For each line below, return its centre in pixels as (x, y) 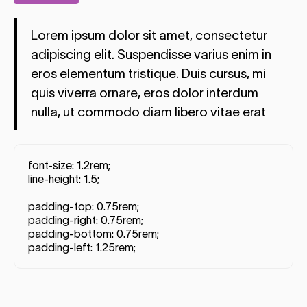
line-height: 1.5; (64, 179)
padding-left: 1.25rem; (82, 248)
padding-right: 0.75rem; (86, 220)
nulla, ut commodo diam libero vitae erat (148, 112)
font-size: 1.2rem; (69, 165)
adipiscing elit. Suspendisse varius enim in (151, 55)
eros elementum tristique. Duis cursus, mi (148, 74)
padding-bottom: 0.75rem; (94, 234)
